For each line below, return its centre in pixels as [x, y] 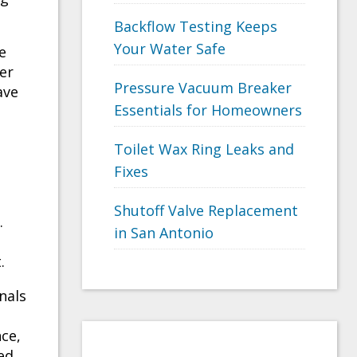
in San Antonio [164, 233]
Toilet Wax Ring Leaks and [204, 149]
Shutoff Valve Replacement [206, 211]
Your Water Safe [170, 49]
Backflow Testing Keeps [196, 27]
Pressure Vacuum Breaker [203, 88]
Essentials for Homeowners [208, 110]
